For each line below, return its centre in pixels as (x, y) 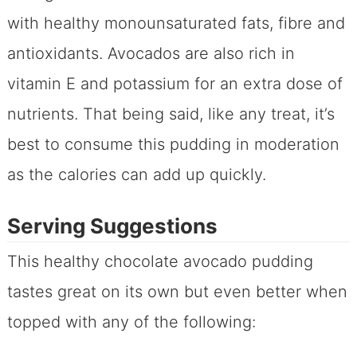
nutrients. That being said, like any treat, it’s (171, 114)
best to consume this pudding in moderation (173, 144)
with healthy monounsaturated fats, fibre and (176, 23)
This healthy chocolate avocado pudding (160, 261)
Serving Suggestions (112, 226)
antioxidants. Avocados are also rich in (151, 53)
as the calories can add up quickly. (136, 174)
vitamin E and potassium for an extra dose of (175, 83)
